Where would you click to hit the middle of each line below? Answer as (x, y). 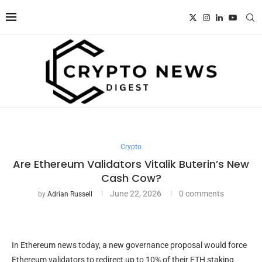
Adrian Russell (70, 194)
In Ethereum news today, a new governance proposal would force (129, 245)
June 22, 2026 (136, 193)
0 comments (201, 193)
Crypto (131, 146)
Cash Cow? (131, 178)
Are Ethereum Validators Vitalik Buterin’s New (131, 164)
